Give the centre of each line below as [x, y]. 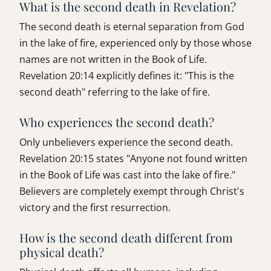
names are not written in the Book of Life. [113, 60]
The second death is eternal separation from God [132, 27]
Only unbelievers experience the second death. [126, 142]
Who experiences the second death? [117, 122]
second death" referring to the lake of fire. [115, 92]
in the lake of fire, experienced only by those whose [135, 43]
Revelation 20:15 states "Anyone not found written [133, 159]
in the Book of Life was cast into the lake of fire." [127, 175]
